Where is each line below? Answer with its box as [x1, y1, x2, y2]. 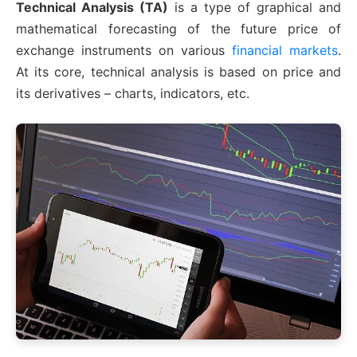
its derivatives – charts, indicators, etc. [16, 84, 249, 101]
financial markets [232, 41, 338, 58]
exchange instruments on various [16, 41, 232, 58]
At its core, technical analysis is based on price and [16, 63, 341, 80]
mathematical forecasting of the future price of [16, 20, 341, 37]
